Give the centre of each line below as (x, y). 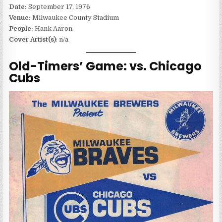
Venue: (21, 18)
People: (21, 29)
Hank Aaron (53, 29)
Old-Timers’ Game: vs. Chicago (106, 66)
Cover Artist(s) (33, 40)
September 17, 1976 (59, 7)
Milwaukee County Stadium (76, 18)
